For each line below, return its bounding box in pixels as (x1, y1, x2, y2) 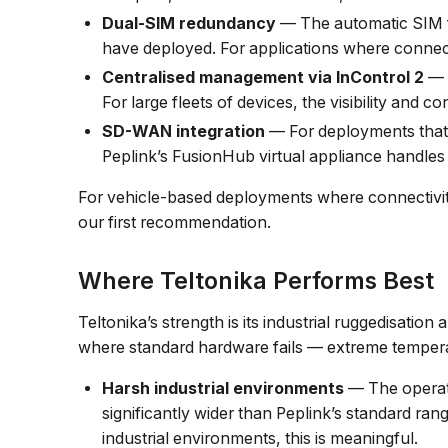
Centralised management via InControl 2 (102, 67, 425, 87)
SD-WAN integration (102, 121, 266, 141)
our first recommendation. (78, 212, 272, 232)
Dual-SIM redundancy (102, 13, 277, 33)
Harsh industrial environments (102, 378, 345, 398)
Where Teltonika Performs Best (78, 265, 435, 295)
